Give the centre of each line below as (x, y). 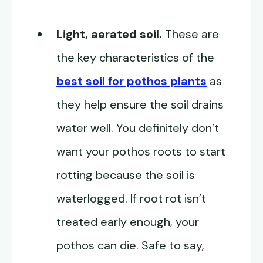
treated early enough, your (128, 222)
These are (190, 34)
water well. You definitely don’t (138, 128)
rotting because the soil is (126, 175)
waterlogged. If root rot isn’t (131, 199)
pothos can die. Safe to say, (130, 246)
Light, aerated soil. (109, 34)
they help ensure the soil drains (140, 105)
